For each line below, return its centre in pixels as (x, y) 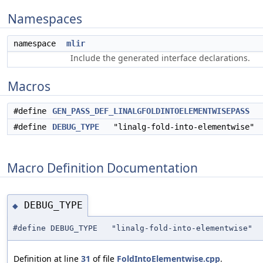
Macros (29, 86)
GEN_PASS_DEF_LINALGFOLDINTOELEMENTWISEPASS (151, 111)
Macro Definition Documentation (102, 168)
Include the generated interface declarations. (160, 58)
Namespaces (45, 19)
